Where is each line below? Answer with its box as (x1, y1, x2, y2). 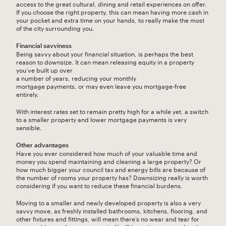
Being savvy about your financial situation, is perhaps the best (16, 48, 193, 58)
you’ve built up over (16, 65, 73, 74)
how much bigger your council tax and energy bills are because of (16, 164, 205, 174)
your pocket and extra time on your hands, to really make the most (16, 15, 204, 24)
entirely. (16, 89, 39, 98)
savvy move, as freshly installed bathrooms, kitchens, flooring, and (16, 205, 207, 215)
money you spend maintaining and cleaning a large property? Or (16, 156, 201, 165)
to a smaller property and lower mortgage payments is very (16, 114, 187, 124)
